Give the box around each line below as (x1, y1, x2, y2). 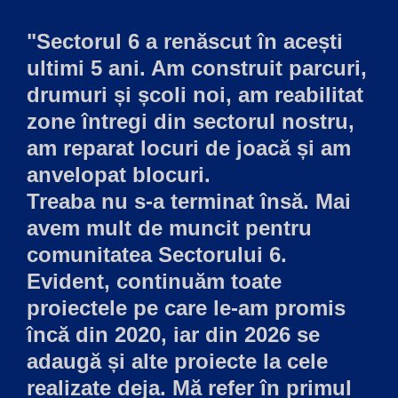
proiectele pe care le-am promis (27, 295, 346, 320)
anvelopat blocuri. (27, 162, 217, 187)
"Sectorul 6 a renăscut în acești (27, 28, 343, 53)
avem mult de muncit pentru (27, 215, 312, 240)
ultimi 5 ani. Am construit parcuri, (27, 55, 367, 80)
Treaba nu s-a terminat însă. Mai (27, 188, 351, 213)
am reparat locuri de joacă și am (27, 135, 351, 160)
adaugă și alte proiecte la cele (27, 348, 328, 373)
